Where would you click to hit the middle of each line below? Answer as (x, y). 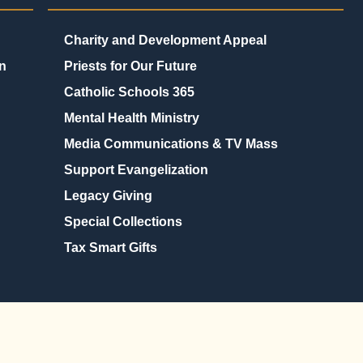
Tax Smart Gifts (110, 248)
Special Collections (123, 222)
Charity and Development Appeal (165, 41)
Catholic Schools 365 (129, 92)
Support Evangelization (136, 170)
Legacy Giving (108, 196)
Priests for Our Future (130, 66)
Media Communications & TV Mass (171, 144)
